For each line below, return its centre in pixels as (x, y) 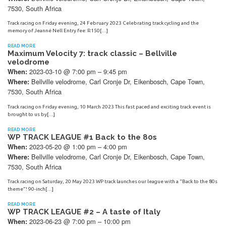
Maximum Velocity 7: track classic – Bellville (92, 54)
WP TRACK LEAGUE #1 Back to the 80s (82, 137)
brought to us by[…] (31, 114)
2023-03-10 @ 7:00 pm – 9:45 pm (77, 72)
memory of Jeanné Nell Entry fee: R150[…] (58, 31)
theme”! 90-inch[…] (31, 189)
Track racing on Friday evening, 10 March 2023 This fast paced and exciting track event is (109, 106)
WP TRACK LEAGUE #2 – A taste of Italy (84, 212)
